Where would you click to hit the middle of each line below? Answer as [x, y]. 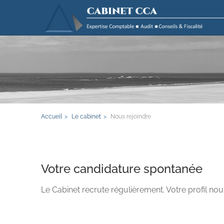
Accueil [51, 116]
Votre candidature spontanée [122, 169]
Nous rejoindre [131, 116]
